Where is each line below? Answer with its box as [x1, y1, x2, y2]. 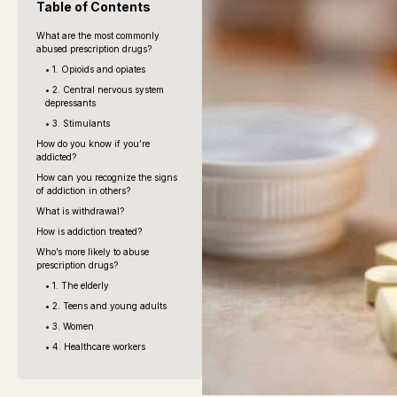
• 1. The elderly [45, 279, 109, 291]
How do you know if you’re [36, 137, 150, 149]
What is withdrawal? [36, 205, 124, 216]
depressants [45, 97, 96, 108]
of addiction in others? [36, 184, 130, 196]
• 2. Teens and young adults [45, 300, 167, 311]
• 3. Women [45, 320, 94, 331]
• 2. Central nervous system [45, 83, 164, 95]
